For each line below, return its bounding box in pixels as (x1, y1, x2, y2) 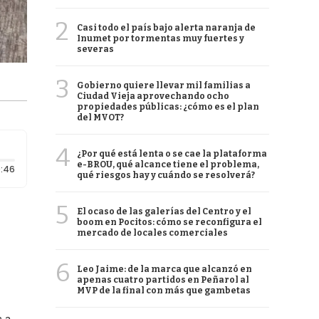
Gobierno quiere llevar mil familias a (77, 80, 251, 90)
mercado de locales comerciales (77, 228, 228, 238)
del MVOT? (77, 113, 124, 122)
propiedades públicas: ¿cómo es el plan (77, 102, 259, 112)
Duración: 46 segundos (14, 162, 116, 174)
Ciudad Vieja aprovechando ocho (77, 91, 229, 101)
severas (77, 44, 114, 54)
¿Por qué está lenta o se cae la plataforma (77, 149, 267, 159)
